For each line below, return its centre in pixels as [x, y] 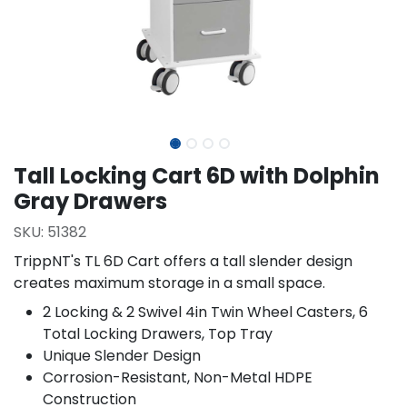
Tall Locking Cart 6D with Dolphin [197, 176]
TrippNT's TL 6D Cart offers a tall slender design [183, 261]
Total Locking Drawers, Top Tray [158, 334]
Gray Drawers [90, 201]
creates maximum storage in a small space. [169, 283]
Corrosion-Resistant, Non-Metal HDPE [178, 377]
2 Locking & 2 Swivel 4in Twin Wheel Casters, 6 [205, 312]
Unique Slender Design [122, 356]
